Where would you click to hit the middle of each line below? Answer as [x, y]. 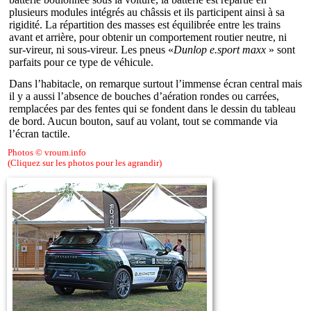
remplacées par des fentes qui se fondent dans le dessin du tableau [153, 108]
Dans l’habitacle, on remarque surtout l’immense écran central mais [156, 83]
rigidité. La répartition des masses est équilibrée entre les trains [145, 24]
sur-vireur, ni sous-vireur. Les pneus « [92, 49]
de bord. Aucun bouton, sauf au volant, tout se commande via [144, 121]
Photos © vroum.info [47, 153]
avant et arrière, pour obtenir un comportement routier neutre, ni [148, 37]
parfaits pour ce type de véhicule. [82, 62]
